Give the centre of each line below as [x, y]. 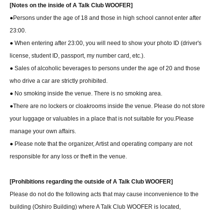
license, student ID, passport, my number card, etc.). [77, 56]
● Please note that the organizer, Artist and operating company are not [101, 144]
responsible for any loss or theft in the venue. [68, 157]
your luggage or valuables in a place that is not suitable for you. [93, 119]
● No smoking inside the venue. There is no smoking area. [86, 94]
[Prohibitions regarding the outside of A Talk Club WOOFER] [91, 182]
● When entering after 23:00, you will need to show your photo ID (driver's [106, 43]
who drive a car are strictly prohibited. [59, 81]
